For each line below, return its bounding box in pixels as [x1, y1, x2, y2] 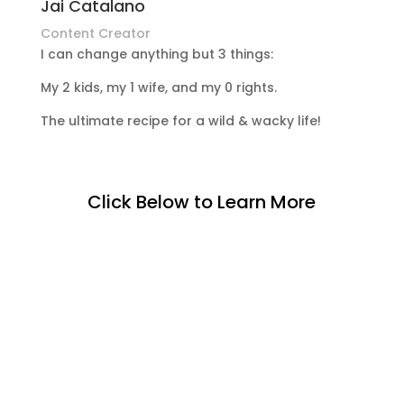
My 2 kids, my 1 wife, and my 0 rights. [40, 78, 277, 96]
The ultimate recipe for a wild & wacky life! [40, 112, 321, 130]
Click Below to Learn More [87, 189, 317, 215]
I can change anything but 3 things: [40, 45, 273, 63]
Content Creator [40, 24, 151, 42]
